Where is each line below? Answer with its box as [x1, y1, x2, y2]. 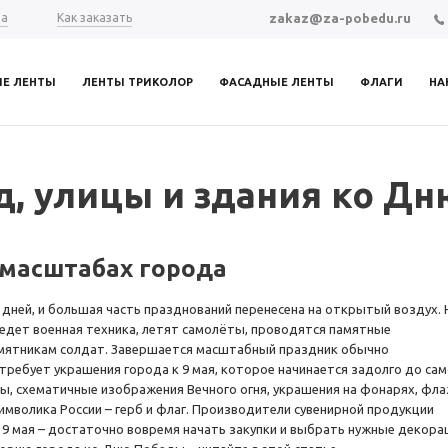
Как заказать [56, 11, 132, 24]
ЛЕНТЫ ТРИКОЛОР [82, 76, 193, 88]
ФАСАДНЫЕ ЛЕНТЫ [219, 76, 334, 88]
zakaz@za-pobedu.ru [269, 10, 411, 25]
